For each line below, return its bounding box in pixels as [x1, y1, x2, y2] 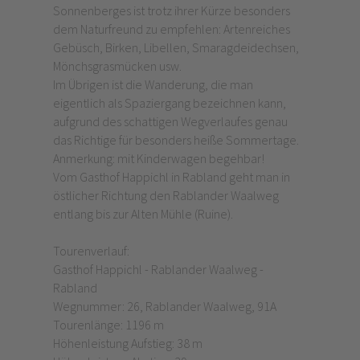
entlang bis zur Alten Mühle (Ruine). [52, 206, 235, 223]
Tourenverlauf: [52, 243, 132, 260]
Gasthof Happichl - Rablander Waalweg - [52, 261, 264, 278]
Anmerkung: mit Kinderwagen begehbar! [52, 150, 267, 167]
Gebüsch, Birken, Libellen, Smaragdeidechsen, [52, 39, 299, 56]
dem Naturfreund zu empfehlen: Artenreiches [52, 21, 290, 38]
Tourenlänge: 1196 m [52, 317, 166, 333]
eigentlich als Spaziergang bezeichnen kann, [52, 95, 286, 112]
